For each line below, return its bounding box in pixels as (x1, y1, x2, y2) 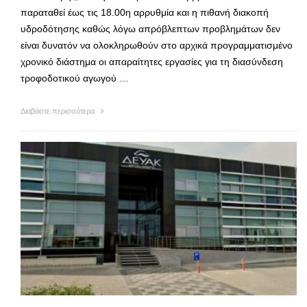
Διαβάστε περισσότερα (21, 107, 97, 116)
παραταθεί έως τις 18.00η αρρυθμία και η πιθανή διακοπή (21, 7, 269, 19)
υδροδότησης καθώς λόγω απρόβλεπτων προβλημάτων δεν (21, 23, 280, 35)
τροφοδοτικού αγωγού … (21, 73, 129, 84)
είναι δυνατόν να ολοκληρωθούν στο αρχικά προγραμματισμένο (21, 40, 293, 51)
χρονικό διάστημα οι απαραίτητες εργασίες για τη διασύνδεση (21, 56, 283, 68)
